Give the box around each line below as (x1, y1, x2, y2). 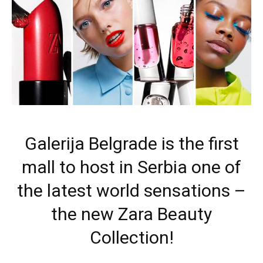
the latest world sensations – (17, 180, 246, 201)
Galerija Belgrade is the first (24, 133, 239, 154)
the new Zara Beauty (51, 203, 212, 224)
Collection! (89, 227, 174, 248)
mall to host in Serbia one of (22, 156, 241, 177)
